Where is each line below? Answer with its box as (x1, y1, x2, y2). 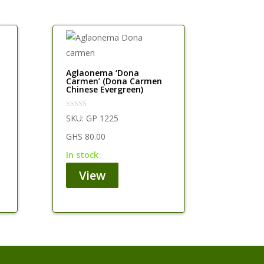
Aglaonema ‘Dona (66, 67, 140, 79)
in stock (68, 149, 99, 161)
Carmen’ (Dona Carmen (66, 75, 163, 87)
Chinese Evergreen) (66, 84, 144, 95)
